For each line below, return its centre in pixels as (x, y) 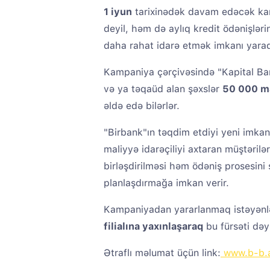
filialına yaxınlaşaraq (153, 226)
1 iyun (118, 12)
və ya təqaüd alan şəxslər (163, 89)
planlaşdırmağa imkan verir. (166, 183)
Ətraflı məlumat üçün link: (162, 253)
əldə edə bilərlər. (142, 106)
